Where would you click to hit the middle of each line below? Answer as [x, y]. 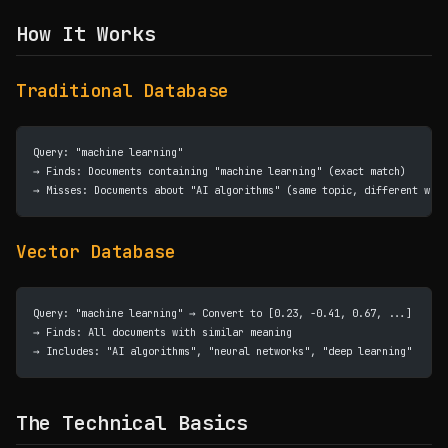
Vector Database [96, 251]
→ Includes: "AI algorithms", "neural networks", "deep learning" [222, 351]
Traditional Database [122, 90]
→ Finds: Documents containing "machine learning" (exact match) [219, 171]
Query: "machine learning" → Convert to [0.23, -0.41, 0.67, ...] [222, 313]
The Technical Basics [132, 423]
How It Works [86, 34]
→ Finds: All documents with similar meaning [162, 332]
